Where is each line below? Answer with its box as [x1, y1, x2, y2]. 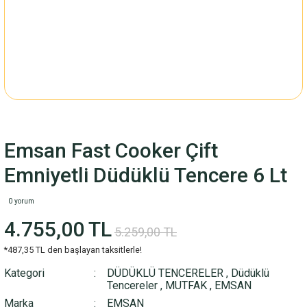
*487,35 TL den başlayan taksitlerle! [4, 245, 142, 255]
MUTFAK [164, 279, 207, 292]
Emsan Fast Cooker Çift [4, 138, 218, 162]
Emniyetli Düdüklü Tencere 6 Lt [4, 163, 287, 187]
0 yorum [8, 197, 34, 205]
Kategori [4, 267, 45, 280]
